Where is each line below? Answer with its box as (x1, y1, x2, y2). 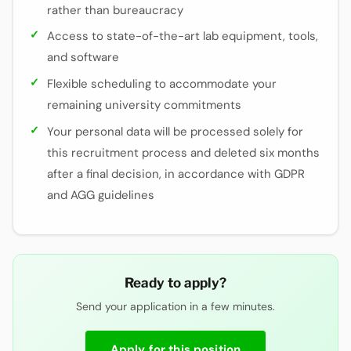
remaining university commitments (47, 97, 242, 113)
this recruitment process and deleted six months (47, 144, 320, 161)
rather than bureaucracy (47, 2, 184, 18)
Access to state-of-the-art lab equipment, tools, (47, 28, 319, 45)
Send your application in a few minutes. (76, 299, 275, 313)
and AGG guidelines (47, 186, 155, 203)
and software (47, 49, 120, 66)
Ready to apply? (125, 274, 226, 291)
